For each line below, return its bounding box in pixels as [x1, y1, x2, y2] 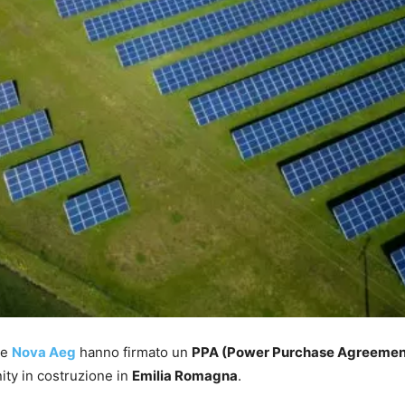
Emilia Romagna [132, 367, 238, 385]
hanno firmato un [76, 344, 192, 362]
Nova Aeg [12, 344, 76, 362]
